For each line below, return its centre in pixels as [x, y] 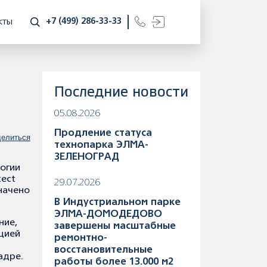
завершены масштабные [115, 226]
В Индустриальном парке [117, 203]
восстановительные [103, 250]
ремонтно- [81, 238]
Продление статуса [103, 133]
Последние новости [121, 92]
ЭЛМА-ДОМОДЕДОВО [108, 215]
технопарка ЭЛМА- [101, 145]
